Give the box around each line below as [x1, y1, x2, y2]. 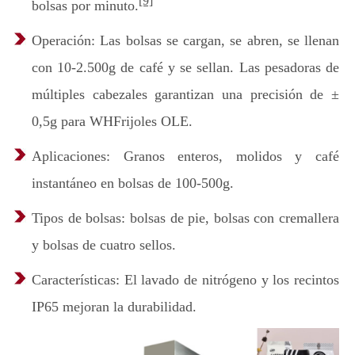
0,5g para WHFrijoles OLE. [32, 113, 193, 129]
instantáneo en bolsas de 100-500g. [32, 175, 234, 191]
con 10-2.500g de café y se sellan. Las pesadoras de [32, 59, 339, 75]
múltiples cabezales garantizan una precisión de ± [32, 86, 339, 102]
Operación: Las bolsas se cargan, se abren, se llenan [32, 32, 339, 48]
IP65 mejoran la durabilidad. [32, 299, 197, 315]
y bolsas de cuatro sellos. [32, 237, 176, 253]
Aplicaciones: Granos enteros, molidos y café [32, 148, 339, 164]
